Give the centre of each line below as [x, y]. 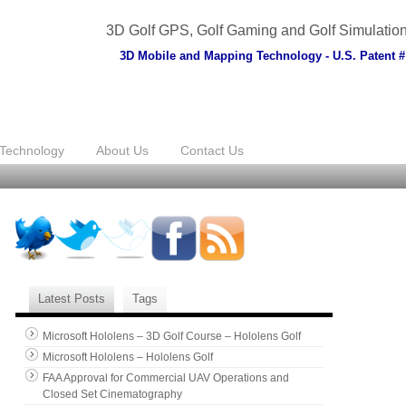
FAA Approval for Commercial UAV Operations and [165, 377]
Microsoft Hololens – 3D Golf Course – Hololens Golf [171, 336]
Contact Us [212, 150]
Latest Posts [71, 298]
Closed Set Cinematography [112, 394]
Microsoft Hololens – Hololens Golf [127, 357]
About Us [122, 150]
